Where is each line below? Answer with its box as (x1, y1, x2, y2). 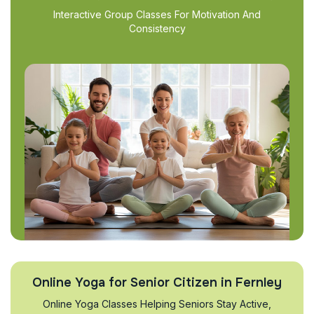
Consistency (128, 22, 186, 34)
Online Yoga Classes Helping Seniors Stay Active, (43, 297, 271, 310)
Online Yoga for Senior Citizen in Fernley (32, 274, 282, 290)
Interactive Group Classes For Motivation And (53, 8, 261, 20)
